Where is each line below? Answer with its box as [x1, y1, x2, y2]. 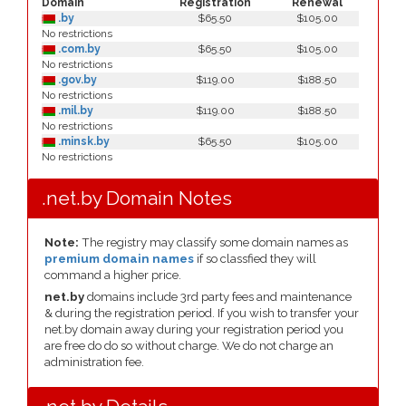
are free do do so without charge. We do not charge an [44, 339, 333, 353]
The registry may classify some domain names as [79, 236, 348, 249]
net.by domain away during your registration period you [44, 323, 343, 336]
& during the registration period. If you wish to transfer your [44, 306, 359, 320]
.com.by [55, 43, 101, 55]
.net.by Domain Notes [42, 187, 232, 209]
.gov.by [55, 73, 97, 86]
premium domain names [44, 252, 194, 266]
